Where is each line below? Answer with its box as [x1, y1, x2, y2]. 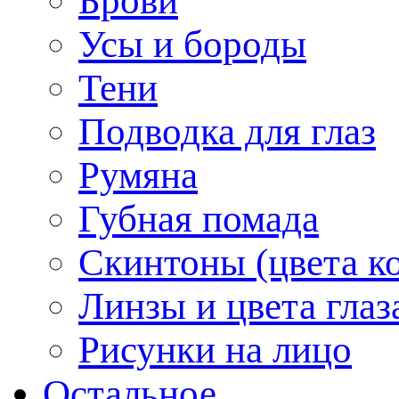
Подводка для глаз [78, 110, 376, 152]
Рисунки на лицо [78, 328, 352, 370]
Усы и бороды [78, 22, 306, 65]
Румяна [78, 153, 198, 196]
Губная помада [78, 197, 319, 240]
